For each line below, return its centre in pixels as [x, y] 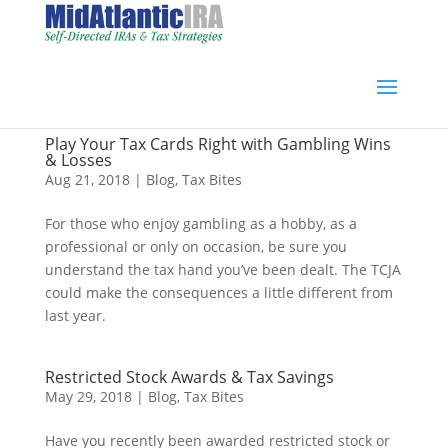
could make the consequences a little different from [218, 292]
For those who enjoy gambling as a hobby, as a [200, 223]
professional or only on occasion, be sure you [195, 246]
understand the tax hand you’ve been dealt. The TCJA [222, 269]
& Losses [78, 160]
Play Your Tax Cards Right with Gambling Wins [217, 144]
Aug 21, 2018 [87, 179]
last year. [75, 315]
